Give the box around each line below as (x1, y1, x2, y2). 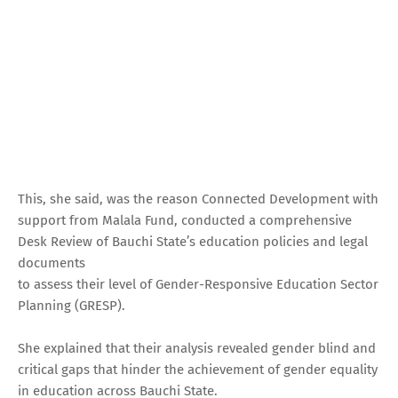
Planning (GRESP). (18, 297, 125, 314)
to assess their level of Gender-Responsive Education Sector (18, 275, 378, 292)
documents (18, 254, 85, 271)
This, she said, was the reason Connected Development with (18, 190, 378, 207)
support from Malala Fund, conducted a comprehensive (18, 211, 352, 228)
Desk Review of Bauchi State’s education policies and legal (18, 233, 368, 250)
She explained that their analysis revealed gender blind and (18, 339, 376, 356)
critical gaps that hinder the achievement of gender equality (18, 361, 378, 378)
